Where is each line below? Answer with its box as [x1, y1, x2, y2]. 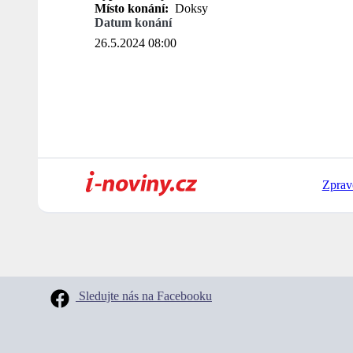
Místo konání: [95, 2, 172, 16]
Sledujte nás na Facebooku [76, 289, 212, 303]
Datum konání [95, 16, 172, 30]
